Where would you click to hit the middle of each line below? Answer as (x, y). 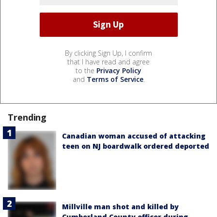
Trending (27, 117)
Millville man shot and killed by (120, 207)
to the (86, 70)
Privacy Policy (119, 70)
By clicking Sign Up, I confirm (108, 53)
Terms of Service (115, 79)
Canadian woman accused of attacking (134, 136)
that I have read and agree (108, 62)
